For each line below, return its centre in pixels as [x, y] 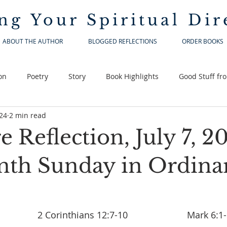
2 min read [28, 115]
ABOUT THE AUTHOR [33, 41]
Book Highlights [132, 76]
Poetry [37, 76]
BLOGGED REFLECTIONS [122, 41]
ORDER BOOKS [202, 41]
